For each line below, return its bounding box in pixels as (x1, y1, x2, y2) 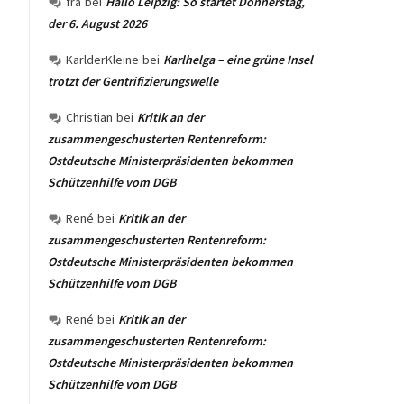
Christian (66, 109, 113, 125)
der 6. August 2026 (48, 15, 147, 32)
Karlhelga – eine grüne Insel (163, 51, 313, 68)
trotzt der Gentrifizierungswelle (48, 73, 218, 89)
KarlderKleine (66, 51, 139, 68)
